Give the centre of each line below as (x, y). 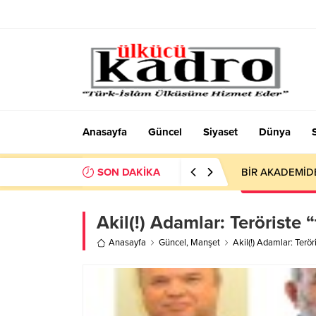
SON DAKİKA (129, 172)
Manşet (205, 243)
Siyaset (220, 132)
